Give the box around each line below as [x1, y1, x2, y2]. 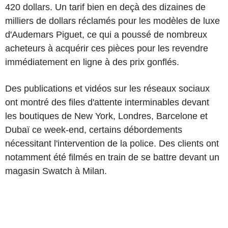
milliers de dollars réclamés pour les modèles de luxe [5, 15, 220, 26]
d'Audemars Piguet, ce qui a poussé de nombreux [5, 29, 207, 40]
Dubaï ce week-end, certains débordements [5, 124, 182, 135]
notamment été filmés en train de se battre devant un [5, 152, 219, 162]
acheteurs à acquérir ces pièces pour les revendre [5, 43, 208, 53]
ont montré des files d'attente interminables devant [5, 97, 209, 107]
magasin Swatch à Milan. [5, 165, 107, 176]
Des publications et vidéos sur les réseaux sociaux [5, 83, 210, 94]
